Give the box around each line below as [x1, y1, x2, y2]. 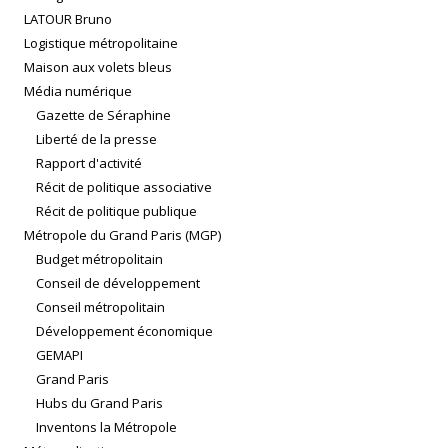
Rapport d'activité [36, 154, 142, 173]
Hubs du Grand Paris [36, 394, 163, 413]
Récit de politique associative [36, 178, 212, 197]
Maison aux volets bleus [24, 58, 172, 77]
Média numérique [24, 82, 132, 101]
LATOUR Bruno [24, 10, 112, 29]
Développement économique [36, 322, 213, 341]
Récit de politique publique [36, 202, 197, 221]
